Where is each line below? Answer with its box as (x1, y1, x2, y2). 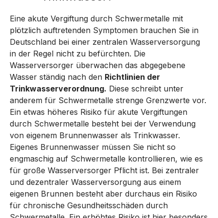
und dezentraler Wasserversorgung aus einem (10, 177, 181, 187)
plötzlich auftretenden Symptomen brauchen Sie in (10, 25, 199, 35)
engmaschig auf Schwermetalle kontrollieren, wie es (10, 154, 203, 163)
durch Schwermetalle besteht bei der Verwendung (10, 119, 196, 128)
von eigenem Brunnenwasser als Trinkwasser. (10, 130, 180, 140)
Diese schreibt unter (107, 84, 183, 93)
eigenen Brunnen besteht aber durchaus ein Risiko (10, 189, 197, 199)
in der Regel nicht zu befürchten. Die (10, 49, 145, 58)
